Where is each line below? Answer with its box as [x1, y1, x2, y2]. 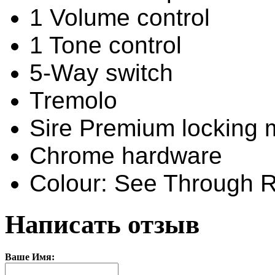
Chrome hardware [29, 142, 222, 169]
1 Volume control [29, 4, 210, 31]
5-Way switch [29, 59, 173, 86]
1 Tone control [29, 31, 182, 58]
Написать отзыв [5, 209, 199, 239]
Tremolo [29, 87, 117, 114]
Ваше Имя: [5, 251, 55, 262]
